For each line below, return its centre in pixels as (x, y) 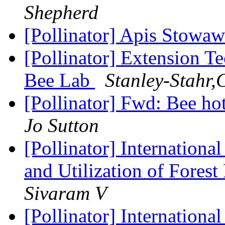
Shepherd (61, 13)
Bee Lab (60, 80)
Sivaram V (66, 193)
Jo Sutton (62, 126)
